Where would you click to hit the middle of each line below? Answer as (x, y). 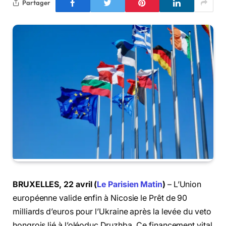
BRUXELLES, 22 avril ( (55, 184)
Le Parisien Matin (130, 184)
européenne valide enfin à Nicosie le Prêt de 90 (100, 198)
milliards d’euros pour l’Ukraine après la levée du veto (112, 211)
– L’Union (183, 184)
